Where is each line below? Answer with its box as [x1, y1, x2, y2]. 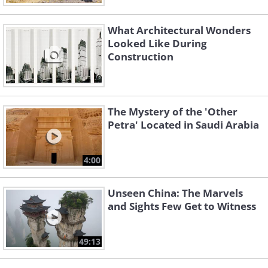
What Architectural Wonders [108, 23, 251, 38]
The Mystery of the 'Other [108, 105, 237, 119]
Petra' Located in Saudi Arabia [108, 118, 259, 132]
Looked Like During [108, 36, 207, 51]
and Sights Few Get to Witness [108, 199, 256, 214]
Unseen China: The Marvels [108, 186, 243, 200]
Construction [108, 50, 173, 64]
